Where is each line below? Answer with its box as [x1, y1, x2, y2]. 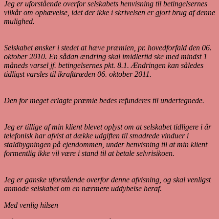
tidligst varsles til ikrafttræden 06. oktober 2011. [4, 69, 152, 78]
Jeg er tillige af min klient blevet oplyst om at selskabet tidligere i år [4, 122, 211, 131]
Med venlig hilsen [4, 200, 58, 209]
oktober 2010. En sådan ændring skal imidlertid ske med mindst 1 [4, 52, 207, 61]
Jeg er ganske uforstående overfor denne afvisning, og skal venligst [4, 175, 211, 184]
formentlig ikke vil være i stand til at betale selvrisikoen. [4, 149, 175, 157]
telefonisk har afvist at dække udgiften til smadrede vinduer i [4, 131, 189, 140]
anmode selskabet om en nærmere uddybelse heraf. [4, 184, 162, 193]
